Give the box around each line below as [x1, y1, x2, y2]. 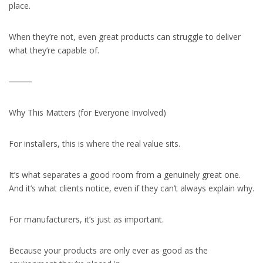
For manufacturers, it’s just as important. [9, 214, 164, 225]
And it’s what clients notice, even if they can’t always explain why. [9, 183, 254, 194]
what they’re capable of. [9, 45, 99, 56]
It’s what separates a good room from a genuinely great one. [9, 169, 241, 180]
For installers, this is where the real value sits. [9, 138, 180, 149]
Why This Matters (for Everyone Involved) [9, 107, 166, 118]
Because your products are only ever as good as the [9, 245, 208, 256]
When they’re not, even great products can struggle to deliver [9, 31, 241, 42]
